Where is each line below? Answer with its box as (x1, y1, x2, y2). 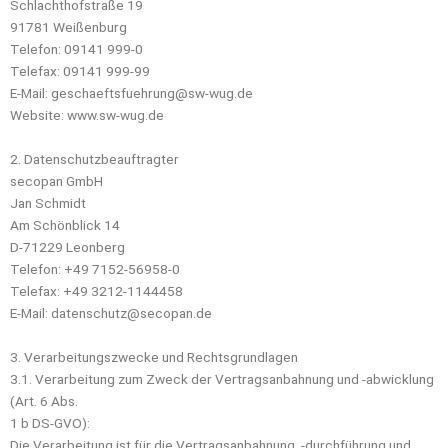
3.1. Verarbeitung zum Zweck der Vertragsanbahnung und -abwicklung (10, 370, 434, 387)
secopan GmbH (10, 172, 103, 189)
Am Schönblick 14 (10, 216, 120, 233)
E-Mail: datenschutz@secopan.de (10, 304, 212, 321)
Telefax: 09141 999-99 (10, 62, 150, 79)
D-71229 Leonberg (10, 238, 125, 255)
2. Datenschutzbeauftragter (10, 150, 179, 167)
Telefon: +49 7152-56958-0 (10, 260, 180, 277)
